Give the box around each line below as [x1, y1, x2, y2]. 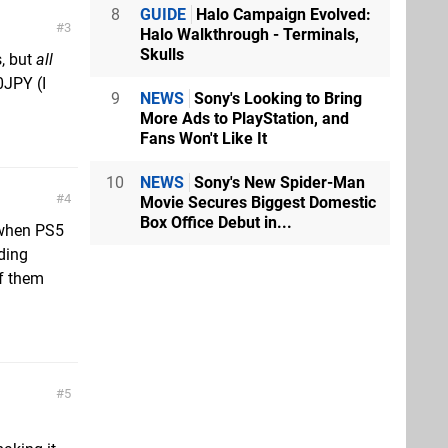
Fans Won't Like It [140, 128, 267, 148]
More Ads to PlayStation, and [140, 108, 349, 128]
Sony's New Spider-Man [190, 172, 365, 192]
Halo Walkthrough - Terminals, [140, 24, 359, 44]
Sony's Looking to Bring [190, 88, 362, 108]
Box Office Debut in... [140, 212, 292, 232]
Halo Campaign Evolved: [192, 4, 371, 24]
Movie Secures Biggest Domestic [140, 192, 376, 212]
